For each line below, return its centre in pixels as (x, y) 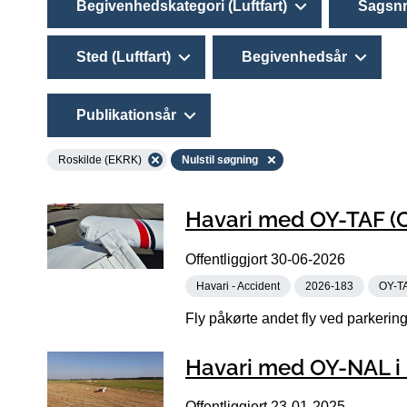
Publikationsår (126, 114)
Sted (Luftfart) (124, 56)
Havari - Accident (238, 286)
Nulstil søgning (220, 159)
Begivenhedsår (294, 56)
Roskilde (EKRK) (100, 159)
